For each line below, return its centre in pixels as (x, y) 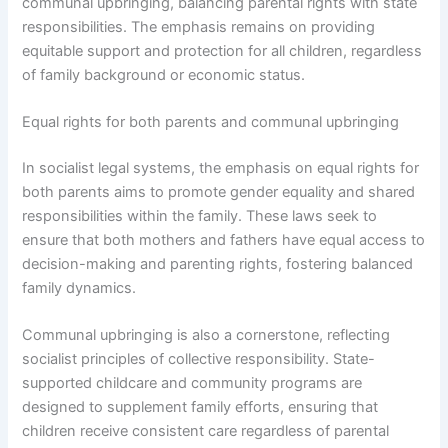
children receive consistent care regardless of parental (206, 431)
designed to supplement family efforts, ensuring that (200, 407)
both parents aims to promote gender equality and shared (219, 191)
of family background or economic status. (164, 74)
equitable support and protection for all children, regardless (222, 50)
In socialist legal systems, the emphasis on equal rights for (221, 167)
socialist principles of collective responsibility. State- (199, 359)
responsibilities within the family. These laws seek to (200, 215)
